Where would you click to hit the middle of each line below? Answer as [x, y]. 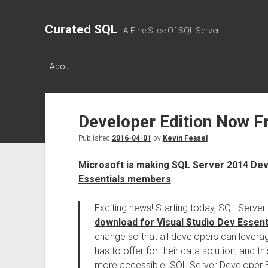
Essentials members [124, 179]
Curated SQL [81, 29]
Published [95, 138]
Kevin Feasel [185, 138]
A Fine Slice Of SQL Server [171, 31]
